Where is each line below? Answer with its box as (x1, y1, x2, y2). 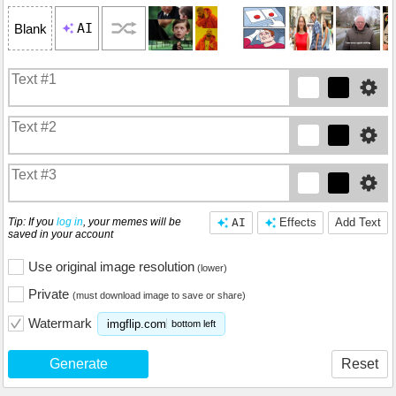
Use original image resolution (28, 259, 194, 275)
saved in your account (8, 228, 113, 241)
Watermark (28, 316, 92, 331)
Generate (49, 356, 108, 372)
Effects (279, 216, 316, 230)
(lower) (194, 263, 227, 274)
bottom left (171, 318, 216, 330)
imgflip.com (107, 316, 166, 331)
